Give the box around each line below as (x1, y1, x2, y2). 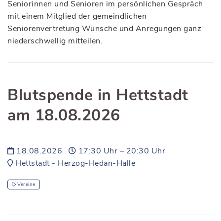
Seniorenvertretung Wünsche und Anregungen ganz (7, 23, 201, 34)
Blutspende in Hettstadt (7, 84, 188, 106)
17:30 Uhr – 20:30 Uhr (76, 146, 165, 156)
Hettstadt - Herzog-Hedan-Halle (13, 158, 135, 169)
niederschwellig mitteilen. (7, 36, 103, 46)
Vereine (17, 181, 36, 188)
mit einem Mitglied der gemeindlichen (7, 11, 147, 22)
